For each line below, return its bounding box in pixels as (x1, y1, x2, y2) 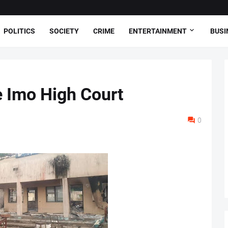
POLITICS (4, 26, 35, 35)
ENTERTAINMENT (129, 26, 187, 35)
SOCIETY (49, 26, 79, 35)
